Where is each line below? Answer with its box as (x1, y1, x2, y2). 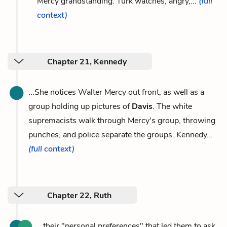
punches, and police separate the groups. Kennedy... (28, 129, 213, 140)
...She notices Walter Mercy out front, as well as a (28, 86, 204, 98)
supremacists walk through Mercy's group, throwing (28, 115, 215, 126)
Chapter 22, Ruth (47, 190, 111, 201)
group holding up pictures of (28, 100, 132, 112)
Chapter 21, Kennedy (47, 56, 127, 67)
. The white (153, 100, 192, 112)
